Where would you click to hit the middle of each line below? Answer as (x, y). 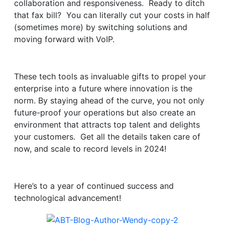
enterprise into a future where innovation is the (103, 88)
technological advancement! (68, 198)
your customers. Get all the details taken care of (107, 136)
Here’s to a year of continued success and (94, 186)
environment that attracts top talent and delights (107, 124)
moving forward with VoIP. (64, 39)
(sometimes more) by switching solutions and (101, 27)
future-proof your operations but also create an (105, 112)
